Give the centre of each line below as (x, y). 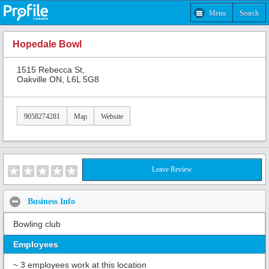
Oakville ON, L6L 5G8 (58, 79)
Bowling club (37, 224)
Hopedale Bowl (47, 44)
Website (112, 116)
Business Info (51, 201)
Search (249, 13)
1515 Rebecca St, (51, 69)
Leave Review (172, 170)
